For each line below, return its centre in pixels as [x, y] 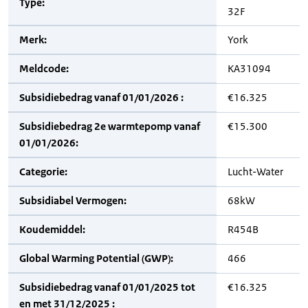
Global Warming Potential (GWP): [96, 258]
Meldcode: [44, 68]
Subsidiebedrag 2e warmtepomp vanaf [110, 126]
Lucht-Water [255, 172]
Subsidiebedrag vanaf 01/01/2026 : [101, 97]
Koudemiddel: [52, 229]
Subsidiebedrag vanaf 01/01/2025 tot [107, 287]
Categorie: [43, 172]
